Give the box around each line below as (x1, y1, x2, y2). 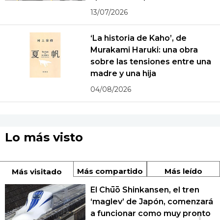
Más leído (164, 166, 202, 176)
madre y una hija (90, 69, 157, 78)
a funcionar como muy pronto (90, 209, 211, 218)
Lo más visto (5, 130, 83, 144)
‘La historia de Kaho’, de (90, 33, 187, 43)
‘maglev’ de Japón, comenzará (90, 197, 213, 206)
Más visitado (11, 167, 62, 176)
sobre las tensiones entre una (90, 57, 211, 66)
